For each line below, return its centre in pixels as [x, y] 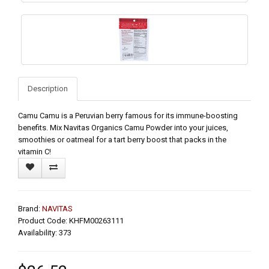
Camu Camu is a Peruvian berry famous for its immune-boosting [128, 115]
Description [48, 88]
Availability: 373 [45, 232]
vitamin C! [35, 151]
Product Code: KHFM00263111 [71, 220]
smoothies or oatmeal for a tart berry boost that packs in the [122, 139]
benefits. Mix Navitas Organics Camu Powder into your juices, [123, 127]
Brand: [30, 208]
